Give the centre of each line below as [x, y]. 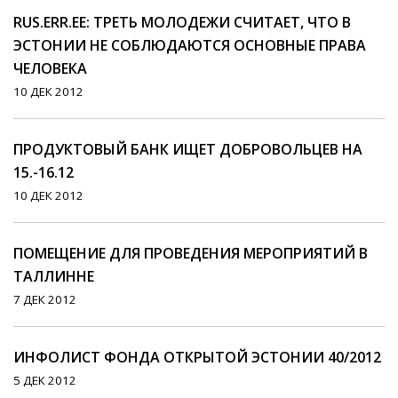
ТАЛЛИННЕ [54, 277]
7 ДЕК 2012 [45, 300]
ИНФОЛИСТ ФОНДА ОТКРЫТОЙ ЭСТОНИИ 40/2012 [197, 358]
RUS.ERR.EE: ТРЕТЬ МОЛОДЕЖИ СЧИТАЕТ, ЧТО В [182, 23]
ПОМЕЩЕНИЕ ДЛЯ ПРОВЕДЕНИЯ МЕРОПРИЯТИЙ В [191, 254]
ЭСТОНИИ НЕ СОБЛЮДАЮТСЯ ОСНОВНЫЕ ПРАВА [190, 46]
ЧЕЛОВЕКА [50, 69]
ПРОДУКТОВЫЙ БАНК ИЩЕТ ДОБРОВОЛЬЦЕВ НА [188, 150]
